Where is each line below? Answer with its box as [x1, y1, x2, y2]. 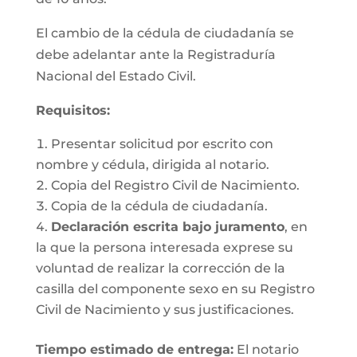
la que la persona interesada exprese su [35, 240, 293, 255]
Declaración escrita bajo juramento [50, 219, 284, 234]
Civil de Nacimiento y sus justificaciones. [35, 302, 294, 317]
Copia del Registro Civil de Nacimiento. [50, 178, 300, 193]
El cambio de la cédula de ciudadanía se [35, 25, 294, 41]
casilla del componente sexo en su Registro [35, 281, 315, 296]
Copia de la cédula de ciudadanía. [50, 198, 268, 214]
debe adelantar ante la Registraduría [35, 47, 276, 62]
